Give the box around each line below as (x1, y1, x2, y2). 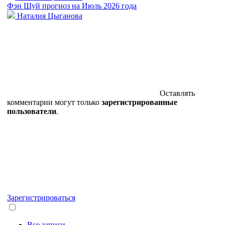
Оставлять (160, 88, 195, 97)
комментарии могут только (7, 97, 101, 106)
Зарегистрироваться (7, 193, 75, 202)
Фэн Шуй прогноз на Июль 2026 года (7, 1, 137, 10)
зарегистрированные (101, 97, 177, 106)
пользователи (7, 106, 56, 116)
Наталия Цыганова (15, 11, 82, 20)
